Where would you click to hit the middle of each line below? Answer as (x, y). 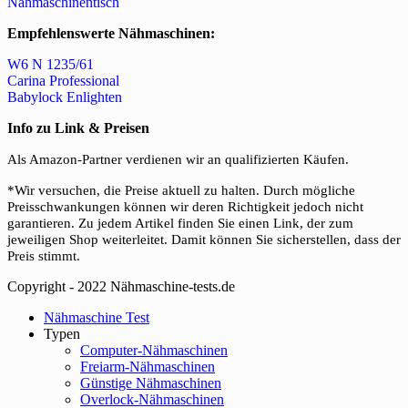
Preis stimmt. (44, 256)
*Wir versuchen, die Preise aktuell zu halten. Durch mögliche (181, 191)
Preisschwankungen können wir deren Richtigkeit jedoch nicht (185, 207)
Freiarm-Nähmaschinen (148, 367)
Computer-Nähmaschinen (154, 351)
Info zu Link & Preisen (78, 128)
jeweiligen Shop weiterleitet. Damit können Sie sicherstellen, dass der (204, 240)
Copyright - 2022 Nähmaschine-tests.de (121, 287)
